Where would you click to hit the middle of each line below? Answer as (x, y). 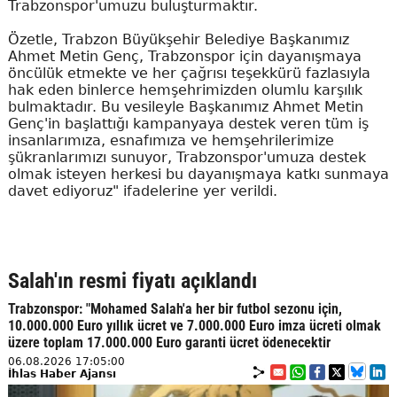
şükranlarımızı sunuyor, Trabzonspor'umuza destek (187, 158)
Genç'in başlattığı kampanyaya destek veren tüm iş (188, 124)
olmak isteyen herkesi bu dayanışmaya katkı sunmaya (198, 175)
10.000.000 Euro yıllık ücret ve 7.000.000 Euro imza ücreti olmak (194, 326)
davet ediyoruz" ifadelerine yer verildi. (142, 191)
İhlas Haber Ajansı (62, 374)
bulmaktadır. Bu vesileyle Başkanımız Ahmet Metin (185, 107)
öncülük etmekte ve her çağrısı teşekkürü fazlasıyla (189, 74)
